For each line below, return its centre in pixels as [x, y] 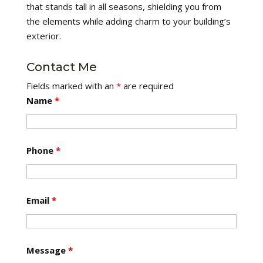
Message [47, 250]
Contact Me [61, 67]
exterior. [43, 36]
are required [147, 86]
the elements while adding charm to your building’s [128, 21]
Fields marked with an [71, 86]
